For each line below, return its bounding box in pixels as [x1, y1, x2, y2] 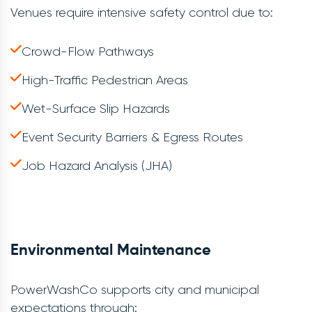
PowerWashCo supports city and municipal [10, 283, 259, 297]
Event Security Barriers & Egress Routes [22, 130, 243, 145]
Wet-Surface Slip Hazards [22, 102, 170, 116]
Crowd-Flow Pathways [22, 45, 154, 59]
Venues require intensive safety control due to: [10, 6, 273, 20]
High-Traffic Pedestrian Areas [22, 73, 188, 88]
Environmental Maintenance [10, 243, 211, 259]
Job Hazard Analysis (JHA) [22, 159, 172, 173]
